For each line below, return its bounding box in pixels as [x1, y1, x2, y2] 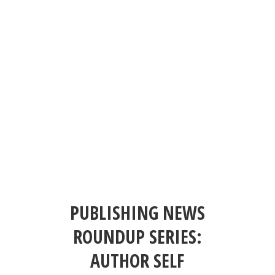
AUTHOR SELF [90, 248, 185, 273]
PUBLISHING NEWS [69, 200, 205, 225]
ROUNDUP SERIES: [72, 224, 202, 249]
